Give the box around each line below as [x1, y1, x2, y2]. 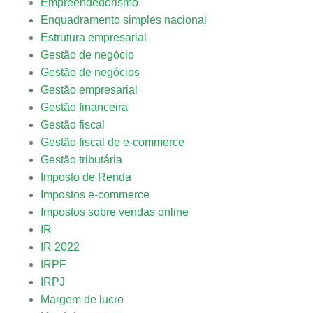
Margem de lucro [40, 293, 124, 305]
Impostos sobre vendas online [40, 206, 189, 218]
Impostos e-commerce [40, 189, 150, 201]
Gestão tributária [40, 154, 122, 166]
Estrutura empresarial [40, 31, 147, 43]
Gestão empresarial [40, 84, 138, 96]
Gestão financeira [40, 101, 128, 113]
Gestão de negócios [40, 66, 140, 78]
